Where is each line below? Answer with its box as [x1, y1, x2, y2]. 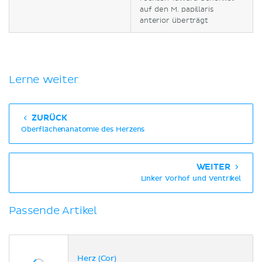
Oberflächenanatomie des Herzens [21, 126, 145, 134]
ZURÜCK [29, 113, 67, 123]
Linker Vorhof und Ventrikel [140, 175, 241, 183]
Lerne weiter [9, 73, 78, 87]
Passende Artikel [9, 204, 98, 218]
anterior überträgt [140, 16, 208, 26]
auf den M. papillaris [140, 5, 213, 15]
